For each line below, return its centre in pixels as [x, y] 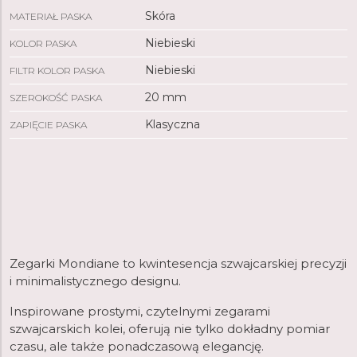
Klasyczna [172, 124]
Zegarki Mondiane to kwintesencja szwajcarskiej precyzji [178, 263]
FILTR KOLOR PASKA [57, 71]
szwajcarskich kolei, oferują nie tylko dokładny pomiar [170, 329]
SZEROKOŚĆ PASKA [56, 98]
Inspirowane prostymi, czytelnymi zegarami [140, 311]
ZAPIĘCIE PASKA [48, 125]
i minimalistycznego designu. [95, 281]
